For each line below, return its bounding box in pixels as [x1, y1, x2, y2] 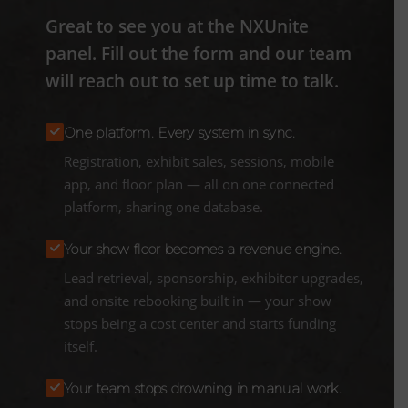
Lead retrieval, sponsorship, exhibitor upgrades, [64, 268, 363, 287]
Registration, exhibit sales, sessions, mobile [64, 151, 334, 170]
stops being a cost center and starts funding [64, 313, 336, 332]
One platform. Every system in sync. [64, 123, 296, 141]
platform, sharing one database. [64, 197, 263, 216]
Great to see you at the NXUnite [46, 14, 309, 38]
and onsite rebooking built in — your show [64, 291, 331, 310]
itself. [64, 336, 97, 355]
